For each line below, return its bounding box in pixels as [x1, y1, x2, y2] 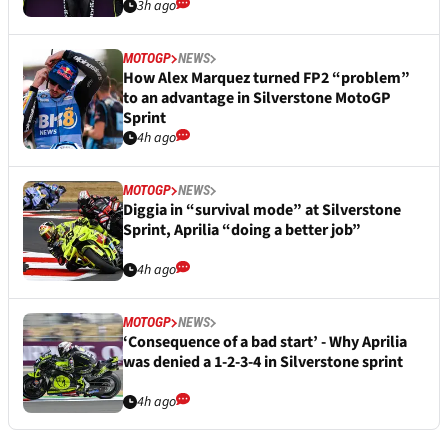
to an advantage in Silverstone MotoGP [123, 87, 391, 110]
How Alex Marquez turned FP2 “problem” [123, 67, 410, 90]
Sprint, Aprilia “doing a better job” [123, 219, 361, 242]
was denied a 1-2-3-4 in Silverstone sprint [123, 351, 403, 374]
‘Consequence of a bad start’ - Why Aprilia [123, 331, 407, 354]
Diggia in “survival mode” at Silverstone [123, 199, 401, 222]
